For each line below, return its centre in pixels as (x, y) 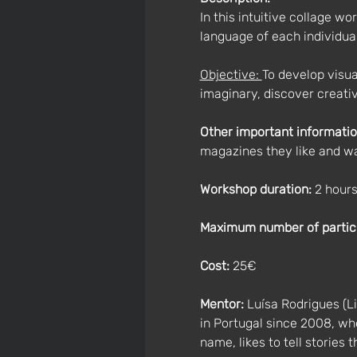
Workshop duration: (257, 189)
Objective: (231, 75)
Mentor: (222, 304)
